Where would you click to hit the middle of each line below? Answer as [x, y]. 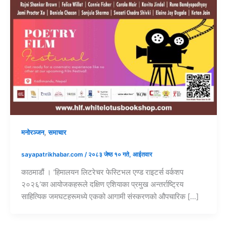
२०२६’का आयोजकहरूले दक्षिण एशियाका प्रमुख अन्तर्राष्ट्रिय [102, 184]
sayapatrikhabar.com [53, 154]
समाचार [57, 133]
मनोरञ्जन [32, 133]
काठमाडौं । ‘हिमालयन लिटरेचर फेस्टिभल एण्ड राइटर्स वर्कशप [102, 172]
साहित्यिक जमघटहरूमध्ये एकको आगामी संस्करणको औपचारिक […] [110, 196]
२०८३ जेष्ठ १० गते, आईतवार [120, 154]
